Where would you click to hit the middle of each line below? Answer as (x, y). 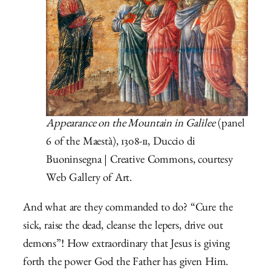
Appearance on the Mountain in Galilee (131, 125)
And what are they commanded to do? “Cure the (128, 209)
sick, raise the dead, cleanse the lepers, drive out (123, 227)
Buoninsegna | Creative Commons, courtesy (140, 161)
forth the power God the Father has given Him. (126, 263)
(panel (230, 125)
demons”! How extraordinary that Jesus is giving (126, 245)
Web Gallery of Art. (89, 179)
